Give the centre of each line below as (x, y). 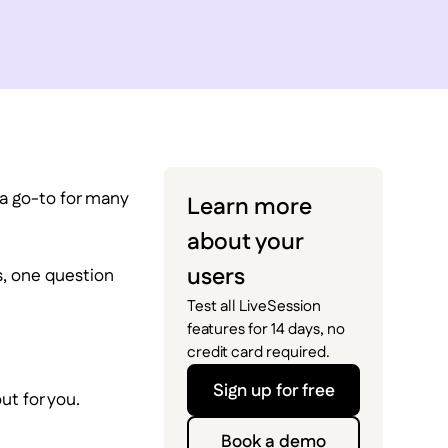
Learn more (250, 208)
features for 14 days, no (266, 330)
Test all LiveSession (254, 307)
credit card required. (259, 353)
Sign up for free (273, 391)
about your (245, 243)
